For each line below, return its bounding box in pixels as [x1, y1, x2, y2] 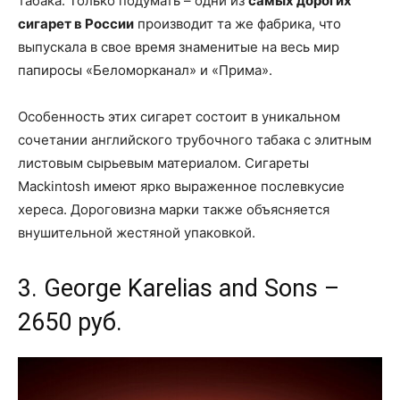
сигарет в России [18, 15, 134, 33]
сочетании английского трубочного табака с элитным [18, 131, 371, 149]
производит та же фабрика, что [134, 15, 341, 33]
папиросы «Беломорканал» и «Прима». [18, 62, 272, 79]
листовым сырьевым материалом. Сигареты [18, 154, 309, 172]
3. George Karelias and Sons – [18, 274, 339, 304]
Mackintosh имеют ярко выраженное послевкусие [18, 178, 345, 196]
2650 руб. [18, 308, 122, 337]
